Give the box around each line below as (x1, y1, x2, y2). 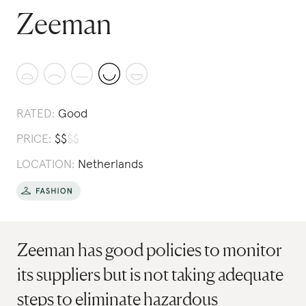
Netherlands (78, 158, 143, 171)
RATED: (16, 108, 55, 120)
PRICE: (16, 133, 51, 145)
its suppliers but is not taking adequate (17, 264, 284, 285)
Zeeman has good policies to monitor (17, 239, 283, 260)
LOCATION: (16, 158, 74, 171)
